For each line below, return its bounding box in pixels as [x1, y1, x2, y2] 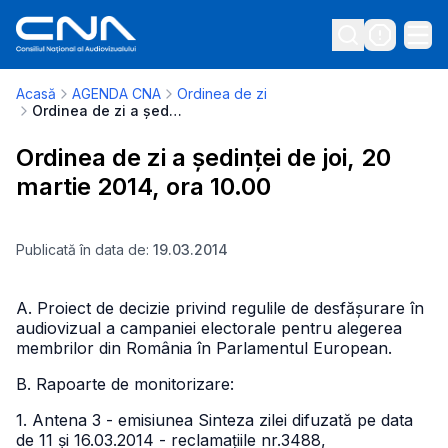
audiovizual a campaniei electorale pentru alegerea [16, 318, 402, 338]
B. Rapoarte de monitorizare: [16, 374, 234, 394]
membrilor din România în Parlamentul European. [16, 338, 392, 358]
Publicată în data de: [16, 241, 153, 258]
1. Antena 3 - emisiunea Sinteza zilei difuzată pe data [16, 410, 413, 430]
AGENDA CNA [72, 85, 161, 102]
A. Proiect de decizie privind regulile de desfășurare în [16, 298, 424, 318]
